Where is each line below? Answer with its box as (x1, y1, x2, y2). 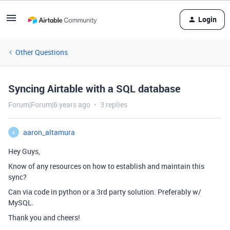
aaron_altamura (23, 127, 75, 137)
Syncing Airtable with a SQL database (8, 82, 181, 95)
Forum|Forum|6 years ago (8, 100, 90, 109)
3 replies (100, 100, 127, 109)
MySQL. (8, 198, 34, 207)
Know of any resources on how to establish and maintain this (8, 161, 204, 171)
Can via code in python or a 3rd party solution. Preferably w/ (8, 187, 201, 197)
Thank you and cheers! (8, 213, 80, 222)
